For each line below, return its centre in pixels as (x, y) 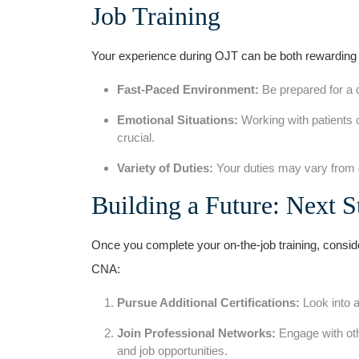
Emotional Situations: (177, 119)
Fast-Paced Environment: (188, 89)
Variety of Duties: (165, 167)
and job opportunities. (172, 350)
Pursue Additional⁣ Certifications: (208, 302)
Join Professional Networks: (196, 333)
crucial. (136, 137)
